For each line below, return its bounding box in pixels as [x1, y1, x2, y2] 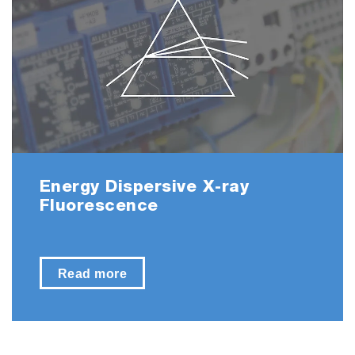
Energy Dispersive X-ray [39, 180, 250, 197]
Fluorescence [39, 199, 158, 216]
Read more [57, 266, 128, 281]
